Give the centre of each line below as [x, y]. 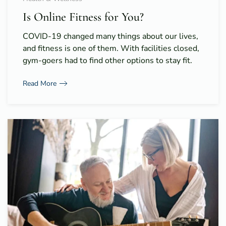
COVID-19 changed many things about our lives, [110, 36]
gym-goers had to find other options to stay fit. [107, 60]
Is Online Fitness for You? [83, 17]
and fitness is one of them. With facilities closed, [111, 48]
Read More [40, 83]
